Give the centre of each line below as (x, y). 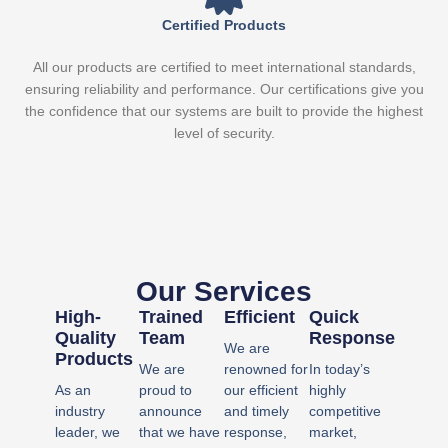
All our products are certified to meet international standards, (224, 68)
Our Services (224, 292)
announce (171, 411)
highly (327, 390)
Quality (85, 338)
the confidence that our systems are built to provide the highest (224, 112)
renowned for (265, 369)
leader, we (87, 432)
